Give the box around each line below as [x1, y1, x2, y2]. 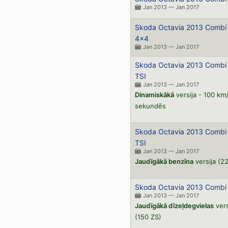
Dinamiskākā [134, 91, 174, 99]
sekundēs [134, 102, 166, 110]
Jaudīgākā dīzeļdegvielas [134, 202, 214, 210]
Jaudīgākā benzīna [134, 157, 193, 165]
